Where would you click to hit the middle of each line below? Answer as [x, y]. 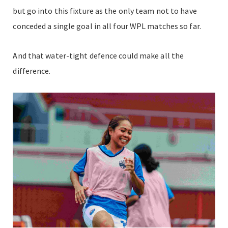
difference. [32, 71]
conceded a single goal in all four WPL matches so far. [108, 26]
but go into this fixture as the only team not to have [105, 11]
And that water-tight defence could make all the [98, 55]
